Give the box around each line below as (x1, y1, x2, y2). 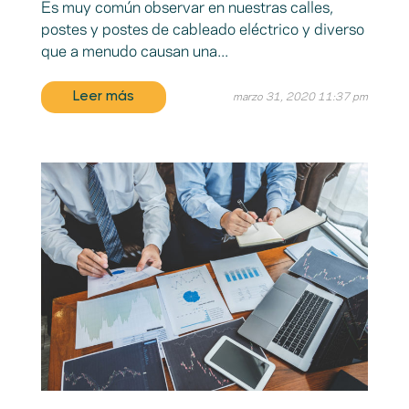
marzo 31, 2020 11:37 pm (233, 91, 369, 102)
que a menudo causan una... (40, 44, 228, 59)
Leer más (72, 89, 134, 105)
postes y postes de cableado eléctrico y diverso (40, 22, 364, 37)
